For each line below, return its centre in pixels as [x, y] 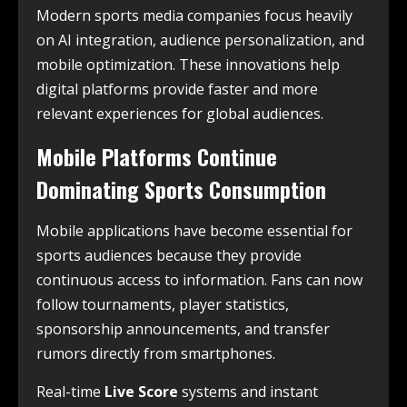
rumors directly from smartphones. [156, 353]
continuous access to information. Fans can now [199, 279]
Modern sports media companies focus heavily [194, 15]
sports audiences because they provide [169, 255]
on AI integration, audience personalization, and [200, 40]
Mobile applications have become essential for [194, 230]
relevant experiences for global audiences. [180, 113]
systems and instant [248, 391]
